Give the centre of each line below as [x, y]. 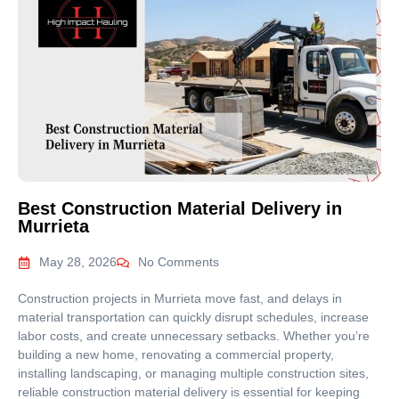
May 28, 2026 [78, 262]
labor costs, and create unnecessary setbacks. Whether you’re [194, 336]
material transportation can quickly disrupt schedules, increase [193, 318]
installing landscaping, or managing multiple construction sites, [193, 374]
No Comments [179, 262]
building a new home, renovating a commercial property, [176, 355]
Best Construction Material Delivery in [180, 209]
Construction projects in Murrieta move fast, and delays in [180, 299]
